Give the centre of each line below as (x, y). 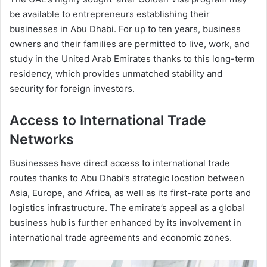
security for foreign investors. (72, 88)
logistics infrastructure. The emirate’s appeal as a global (127, 208)
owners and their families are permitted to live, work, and (130, 44)
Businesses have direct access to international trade (120, 163)
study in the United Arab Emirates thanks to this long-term (132, 58)
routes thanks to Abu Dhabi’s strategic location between (127, 178)
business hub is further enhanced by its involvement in (125, 223)
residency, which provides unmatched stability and (116, 73)
